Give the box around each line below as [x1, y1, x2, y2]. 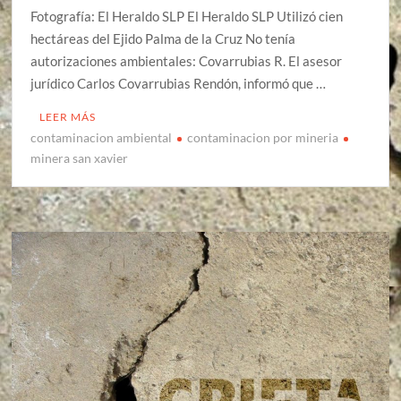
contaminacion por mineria [187, 130, 339, 146]
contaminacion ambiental [30, 130, 173, 146]
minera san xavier [30, 150, 129, 166]
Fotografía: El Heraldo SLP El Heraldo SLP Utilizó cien [30, 8, 344, 25]
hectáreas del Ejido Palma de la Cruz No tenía [30, 30, 296, 47]
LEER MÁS [39, 110, 97, 124]
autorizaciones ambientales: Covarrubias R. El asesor [30, 53, 343, 70]
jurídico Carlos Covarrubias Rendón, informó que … [30, 75, 327, 92]
